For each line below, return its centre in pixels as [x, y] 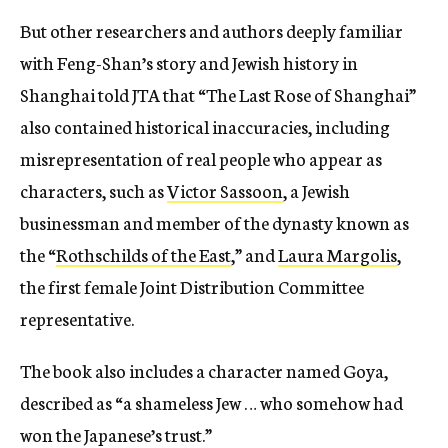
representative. [78, 318]
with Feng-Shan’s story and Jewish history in [189, 62]
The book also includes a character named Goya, [204, 370]
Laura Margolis [337, 254]
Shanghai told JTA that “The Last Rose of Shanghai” [218, 94]
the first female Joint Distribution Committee [192, 286]
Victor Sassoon [225, 190]
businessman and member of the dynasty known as [214, 222]
